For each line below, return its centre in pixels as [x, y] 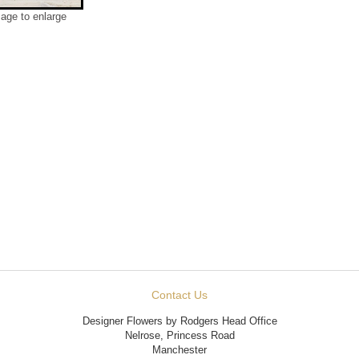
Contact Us [179, 294]
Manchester [179, 349]
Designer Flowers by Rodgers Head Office [179, 321]
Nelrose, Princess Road [179, 335]
